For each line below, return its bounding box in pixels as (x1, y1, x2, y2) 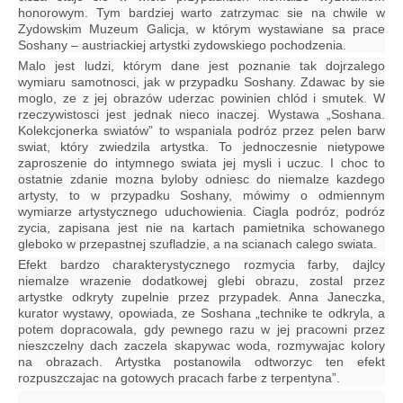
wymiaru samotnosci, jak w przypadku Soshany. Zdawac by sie (18, 74, 385, 89)
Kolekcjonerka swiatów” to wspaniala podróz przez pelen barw (18, 122, 385, 138)
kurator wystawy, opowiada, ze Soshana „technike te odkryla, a (18, 305, 385, 320)
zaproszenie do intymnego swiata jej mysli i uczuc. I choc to (18, 155, 385, 170)
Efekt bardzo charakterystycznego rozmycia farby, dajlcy (18, 256, 385, 272)
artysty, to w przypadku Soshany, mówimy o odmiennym (18, 187, 385, 202)
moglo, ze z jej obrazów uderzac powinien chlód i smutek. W (18, 90, 385, 105)
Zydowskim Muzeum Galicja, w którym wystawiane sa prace (18, 21, 385, 36)
